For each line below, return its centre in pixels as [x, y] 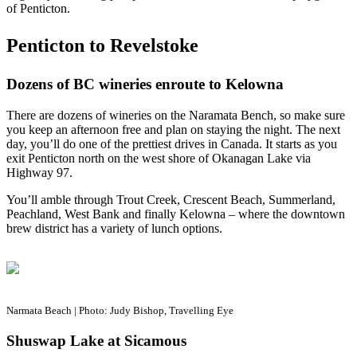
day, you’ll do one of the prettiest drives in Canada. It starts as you [172, 144]
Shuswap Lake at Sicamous [96, 340]
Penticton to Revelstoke [102, 46]
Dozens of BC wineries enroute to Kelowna [145, 84]
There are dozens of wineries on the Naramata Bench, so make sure [176, 116]
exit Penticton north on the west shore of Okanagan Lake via [159, 159]
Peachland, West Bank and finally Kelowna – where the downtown [176, 214]
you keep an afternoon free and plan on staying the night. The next [173, 130]
